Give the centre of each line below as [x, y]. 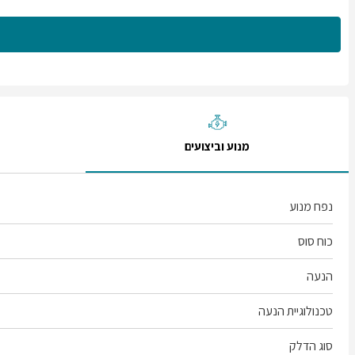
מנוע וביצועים [217, 146]
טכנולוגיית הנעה [296, 311]
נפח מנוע [311, 206]
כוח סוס [315, 241]
